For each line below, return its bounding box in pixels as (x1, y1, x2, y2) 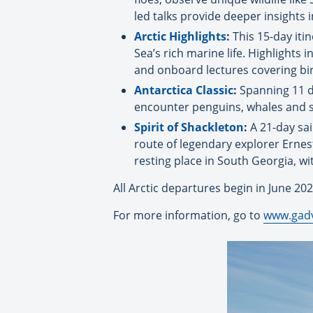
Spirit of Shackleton (134, 119, 244, 135)
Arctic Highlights (134, 28, 226, 44)
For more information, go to (113, 207, 263, 223)
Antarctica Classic (134, 82, 233, 98)
